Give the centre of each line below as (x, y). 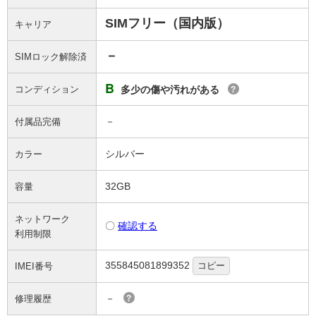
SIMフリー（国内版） (167, 23)
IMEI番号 (34, 266)
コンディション (47, 89)
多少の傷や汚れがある (170, 90)
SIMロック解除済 (51, 57)
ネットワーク (42, 219)
